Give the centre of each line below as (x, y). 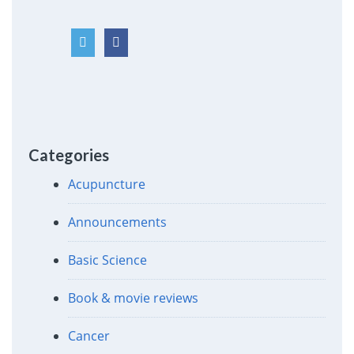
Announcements (117, 222)
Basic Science (107, 260)
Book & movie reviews (133, 298)
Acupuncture (106, 185)
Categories (68, 155)
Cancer (88, 336)
